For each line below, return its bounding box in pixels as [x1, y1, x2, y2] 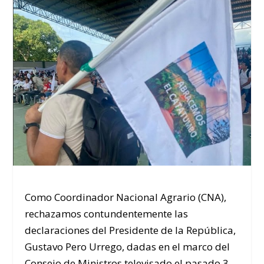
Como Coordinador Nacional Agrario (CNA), [25, 190, 227, 204]
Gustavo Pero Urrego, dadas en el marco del [25, 239, 230, 253]
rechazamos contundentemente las [25, 206, 189, 220]
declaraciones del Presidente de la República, [25, 223, 236, 237]
